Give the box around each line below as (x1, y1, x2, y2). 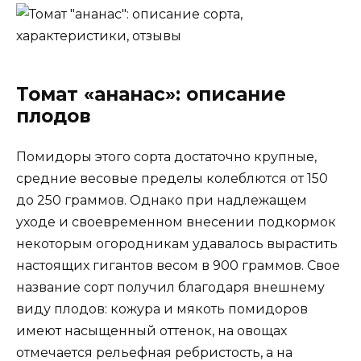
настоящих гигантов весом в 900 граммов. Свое (16, 257, 340, 273)
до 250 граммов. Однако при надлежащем (16, 192, 307, 208)
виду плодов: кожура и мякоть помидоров (16, 301, 308, 317)
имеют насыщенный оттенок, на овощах (16, 322, 287, 338)
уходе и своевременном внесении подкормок (16, 214, 336, 230)
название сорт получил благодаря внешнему (16, 279, 325, 295)
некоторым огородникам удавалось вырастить (16, 235, 338, 251)
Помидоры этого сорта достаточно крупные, (16, 148, 317, 164)
